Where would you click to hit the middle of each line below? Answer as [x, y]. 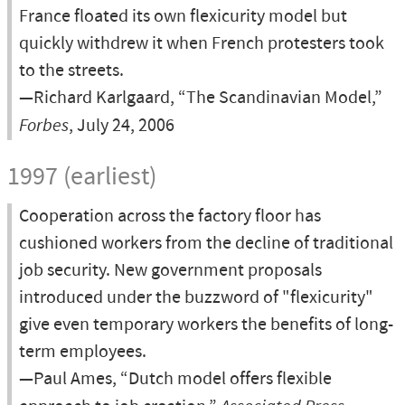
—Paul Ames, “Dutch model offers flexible [175, 379]
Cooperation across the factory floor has [170, 217]
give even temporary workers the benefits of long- [206, 325]
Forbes [44, 125]
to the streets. [71, 71]
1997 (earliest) [82, 177]
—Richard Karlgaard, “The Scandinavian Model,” [201, 98]
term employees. [83, 352]
